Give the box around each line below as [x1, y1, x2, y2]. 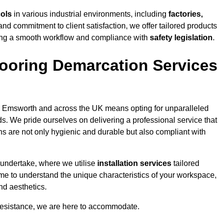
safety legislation [150, 33, 213, 42]
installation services [97, 159, 171, 168]
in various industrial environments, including [12, 10, 168, 19]
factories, [168, 10, 203, 19]
